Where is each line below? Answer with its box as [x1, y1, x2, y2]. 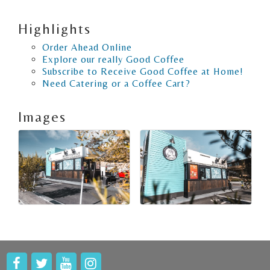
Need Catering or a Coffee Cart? [42, 77, 190, 89]
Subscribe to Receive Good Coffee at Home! [42, 65, 243, 77]
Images [18, 108, 66, 125]
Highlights [18, 20, 91, 37]
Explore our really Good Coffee [42, 53, 184, 65]
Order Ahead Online [42, 41, 132, 53]
